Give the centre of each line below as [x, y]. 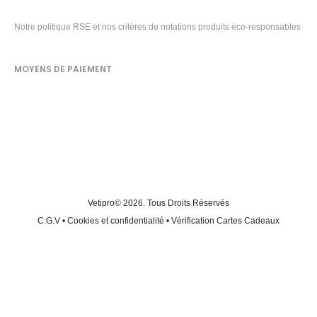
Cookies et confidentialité [116, 221]
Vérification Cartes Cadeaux [225, 221]
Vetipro [101, 203]
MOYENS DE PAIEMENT [63, 69]
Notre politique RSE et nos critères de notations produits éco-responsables [157, 27]
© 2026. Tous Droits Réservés [172, 203]
